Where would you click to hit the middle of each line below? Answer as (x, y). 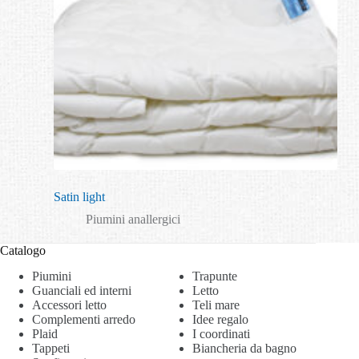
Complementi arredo (84, 320)
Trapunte (215, 276)
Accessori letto (69, 305)
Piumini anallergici (133, 219)
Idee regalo (220, 320)
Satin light (79, 196)
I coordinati (221, 334)
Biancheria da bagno (244, 349)
